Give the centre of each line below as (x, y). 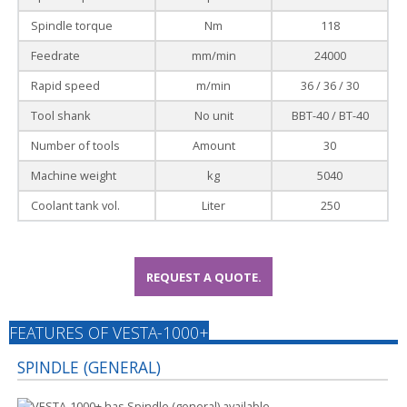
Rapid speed (65, 86)
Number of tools (75, 146)
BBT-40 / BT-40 (330, 116)
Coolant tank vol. (75, 206)
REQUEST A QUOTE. (203, 277)
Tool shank (60, 116)
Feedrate (55, 56)
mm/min (213, 56)
